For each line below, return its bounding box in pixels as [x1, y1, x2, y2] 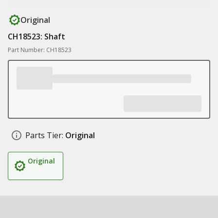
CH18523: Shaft [8, 31, 65, 42]
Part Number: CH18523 [8, 46, 72, 54]
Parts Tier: [25, 130, 63, 141]
